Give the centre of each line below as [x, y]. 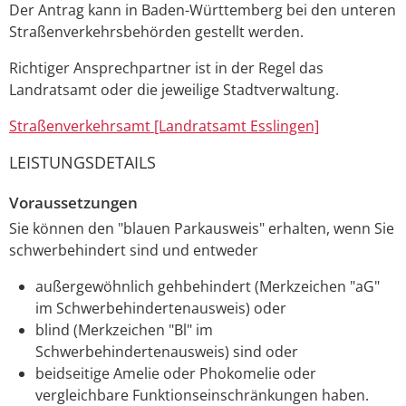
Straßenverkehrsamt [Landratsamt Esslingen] [164, 126]
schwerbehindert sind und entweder [134, 251]
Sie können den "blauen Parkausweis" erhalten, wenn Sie [202, 229]
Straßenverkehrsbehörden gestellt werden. [156, 31]
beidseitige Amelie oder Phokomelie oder [175, 374]
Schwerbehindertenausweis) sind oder [166, 352]
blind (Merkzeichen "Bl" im [124, 330]
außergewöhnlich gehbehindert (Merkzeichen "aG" [207, 287]
